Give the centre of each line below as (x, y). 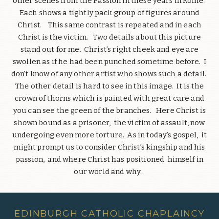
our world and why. (109, 172)
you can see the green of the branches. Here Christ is (109, 111)
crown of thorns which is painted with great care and (109, 99)
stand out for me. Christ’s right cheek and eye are (109, 50)
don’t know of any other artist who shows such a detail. (109, 74)
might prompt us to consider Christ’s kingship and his (109, 147)
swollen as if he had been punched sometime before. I (109, 62)
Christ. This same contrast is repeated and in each (109, 25)
